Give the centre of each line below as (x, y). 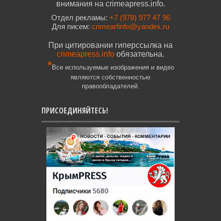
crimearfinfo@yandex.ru (130, 27)
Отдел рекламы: (80, 18)
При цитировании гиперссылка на (110, 45)
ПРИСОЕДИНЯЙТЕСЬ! (75, 111)
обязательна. (140, 54)
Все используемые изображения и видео (113, 68)
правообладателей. (110, 86)
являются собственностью (110, 77)
